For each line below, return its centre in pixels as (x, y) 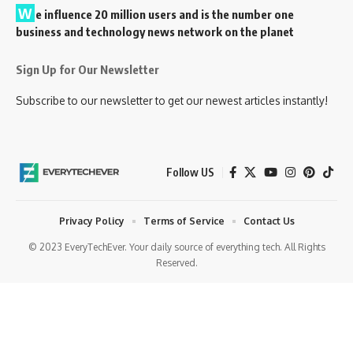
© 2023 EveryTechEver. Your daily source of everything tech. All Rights (176, 247)
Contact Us (269, 221)
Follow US (190, 172)
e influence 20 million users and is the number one (165, 14)
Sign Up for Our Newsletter (87, 69)
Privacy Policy (91, 221)
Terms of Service (184, 221)
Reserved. (176, 262)
